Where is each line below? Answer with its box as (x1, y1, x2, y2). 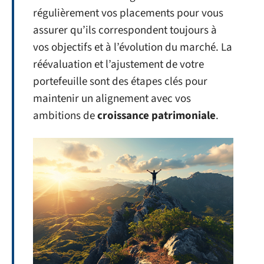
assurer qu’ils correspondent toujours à (33, 22, 217, 38)
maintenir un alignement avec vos (33, 91, 191, 107)
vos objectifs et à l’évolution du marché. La (33, 39, 232, 55)
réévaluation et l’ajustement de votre (33, 57, 204, 72)
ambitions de (33, 108, 97, 124)
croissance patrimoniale (97, 108, 216, 124)
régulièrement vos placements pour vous (33, 5, 223, 21)
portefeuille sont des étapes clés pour (33, 74, 207, 90)
